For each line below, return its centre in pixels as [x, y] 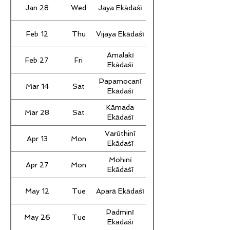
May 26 [37, 217]
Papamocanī [120, 81]
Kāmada [120, 108]
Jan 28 [37, 7]
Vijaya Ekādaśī [120, 34]
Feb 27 [37, 60]
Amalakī [120, 55]
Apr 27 [37, 165]
